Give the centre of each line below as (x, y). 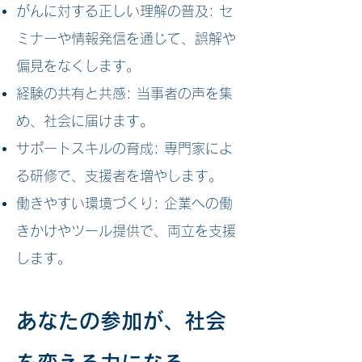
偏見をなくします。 (78, 66)
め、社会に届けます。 (85, 121)
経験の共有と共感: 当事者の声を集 (124, 93)
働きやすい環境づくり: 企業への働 (124, 203)
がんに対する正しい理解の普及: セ (124, 11)
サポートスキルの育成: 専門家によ (124, 148)
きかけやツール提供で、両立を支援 (126, 231)
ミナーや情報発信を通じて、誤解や (126, 38)
